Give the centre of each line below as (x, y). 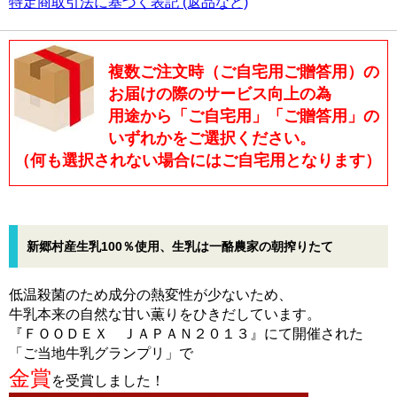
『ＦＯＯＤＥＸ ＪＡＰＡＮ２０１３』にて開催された (186, 334)
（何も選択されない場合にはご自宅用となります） (198, 160)
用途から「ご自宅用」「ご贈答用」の (244, 116)
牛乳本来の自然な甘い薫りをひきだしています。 (165, 314)
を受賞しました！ (108, 381)
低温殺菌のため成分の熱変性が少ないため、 (151, 295)
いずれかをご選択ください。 (212, 138)
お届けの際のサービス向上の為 (220, 94)
